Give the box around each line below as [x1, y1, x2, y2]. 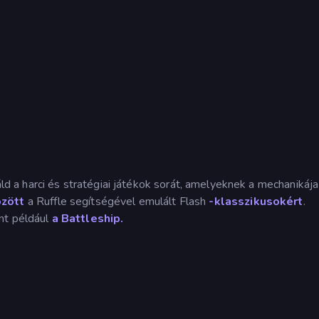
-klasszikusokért [209, 193, 303, 209]
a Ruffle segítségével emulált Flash [24, 193, 209, 209]
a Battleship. [51, 210, 124, 226]
